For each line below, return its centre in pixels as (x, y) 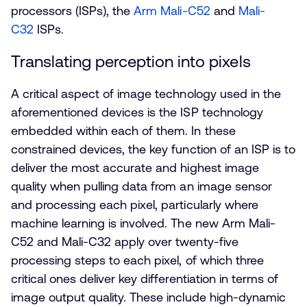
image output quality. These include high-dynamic (148, 297)
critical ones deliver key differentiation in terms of (145, 279)
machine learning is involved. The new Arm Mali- (143, 223)
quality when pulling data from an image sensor (142, 186)
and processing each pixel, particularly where (135, 205)
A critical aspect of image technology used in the (146, 94)
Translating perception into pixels (131, 62)
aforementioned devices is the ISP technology (137, 112)
